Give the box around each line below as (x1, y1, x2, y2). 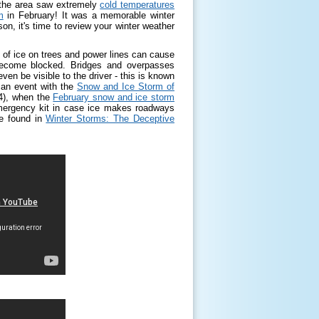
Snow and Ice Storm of (77, 81, 175, 92)
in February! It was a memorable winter (3, 10, 175, 21)
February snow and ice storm (53, 92, 175, 103)
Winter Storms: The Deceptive (46, 113, 174, 124)
